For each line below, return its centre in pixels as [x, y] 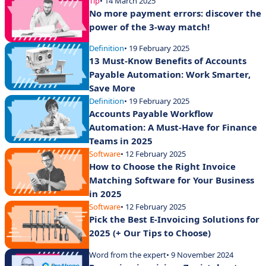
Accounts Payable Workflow [151, 114]
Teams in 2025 [121, 141]
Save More [112, 88]
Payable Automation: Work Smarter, [170, 75]
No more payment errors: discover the [175, 13]
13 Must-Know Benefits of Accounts [168, 61]
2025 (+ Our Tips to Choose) [150, 233]
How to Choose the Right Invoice [162, 167]
